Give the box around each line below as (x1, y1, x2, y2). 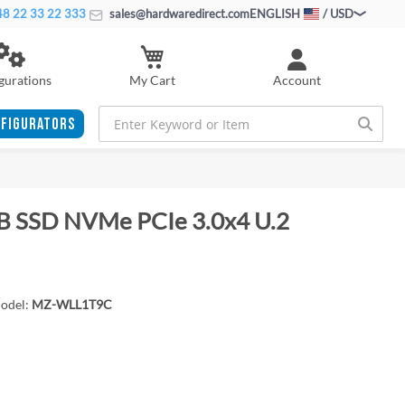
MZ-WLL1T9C (31, 296, 112, 312)
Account (272, 72, 321, 88)
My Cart (128, 71, 175, 88)
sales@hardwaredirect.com (107, 6, 250, 21)
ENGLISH (250, 6, 300, 21)
